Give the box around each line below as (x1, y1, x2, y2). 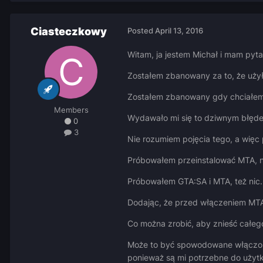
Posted (127, 26, 155, 36)
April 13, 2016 (155, 26, 203, 36)
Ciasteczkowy (31, 25, 107, 38)
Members (53, 105, 89, 115)
